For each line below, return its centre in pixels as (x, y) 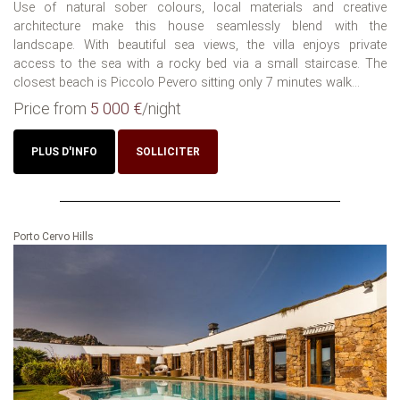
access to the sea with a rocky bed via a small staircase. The (200, 64)
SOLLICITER (168, 152)
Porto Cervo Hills (54, 237)
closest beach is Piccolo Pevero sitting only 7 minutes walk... (187, 83)
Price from (52, 109)
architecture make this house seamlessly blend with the (200, 27)
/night (162, 109)
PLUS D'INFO (64, 152)
